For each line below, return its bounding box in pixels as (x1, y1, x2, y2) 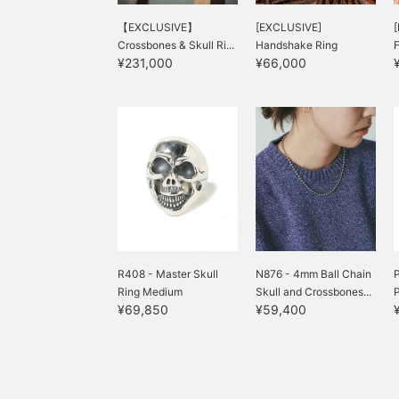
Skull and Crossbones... (256, 285, 371, 298)
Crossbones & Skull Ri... (118, 38, 234, 52)
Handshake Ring (256, 38, 338, 52)
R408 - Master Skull (118, 267, 218, 281)
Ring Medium (118, 285, 183, 298)
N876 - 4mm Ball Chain (256, 267, 371, 281)
